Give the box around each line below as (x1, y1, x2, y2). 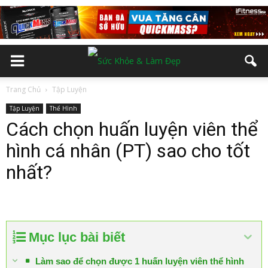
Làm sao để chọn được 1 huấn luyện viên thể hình (35, 256, 244, 266)
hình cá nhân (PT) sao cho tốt (6, 139, 250, 162)
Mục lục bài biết (29, 230, 125, 245)
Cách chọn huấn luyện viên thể (6, 118, 258, 141)
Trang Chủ (6, 84, 41, 95)
